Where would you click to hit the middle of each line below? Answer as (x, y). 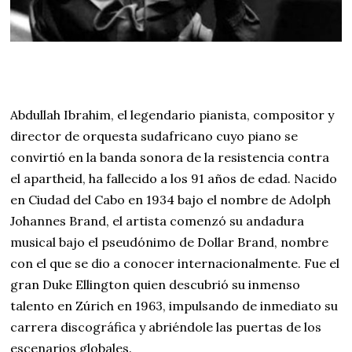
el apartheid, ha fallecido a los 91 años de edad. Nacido (174, 179)
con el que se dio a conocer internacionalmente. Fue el (175, 264)
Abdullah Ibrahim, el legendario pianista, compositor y (172, 115)
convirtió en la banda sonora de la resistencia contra (170, 158)
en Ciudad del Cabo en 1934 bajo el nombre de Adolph (171, 200)
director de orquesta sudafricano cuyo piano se (154, 136)
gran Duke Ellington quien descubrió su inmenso (156, 285)
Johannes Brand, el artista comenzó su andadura (158, 221)
